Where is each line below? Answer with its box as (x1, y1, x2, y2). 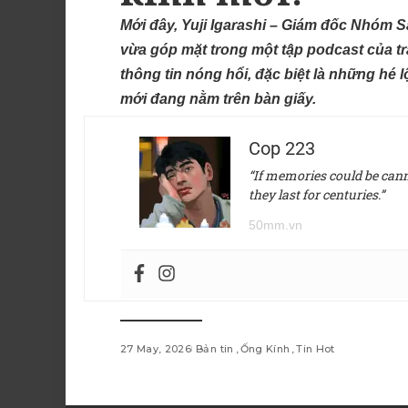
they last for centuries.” (249, 186, 384, 204)
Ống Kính (240, 342, 291, 356)
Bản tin (196, 342, 234, 356)
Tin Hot (296, 342, 335, 356)
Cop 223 (249, 138, 315, 160)
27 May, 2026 (120, 342, 192, 356)
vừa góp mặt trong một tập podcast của (120, 42, 396, 58)
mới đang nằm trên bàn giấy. (120, 91, 316, 107)
